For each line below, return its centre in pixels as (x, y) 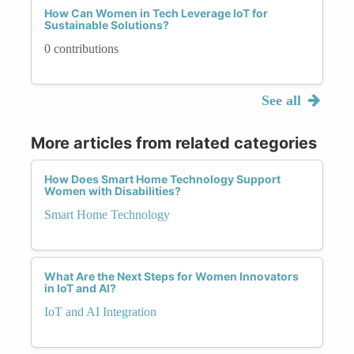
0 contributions (81, 48)
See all (283, 100)
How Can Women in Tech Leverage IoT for (156, 13)
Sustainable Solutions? (107, 24)
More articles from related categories (174, 143)
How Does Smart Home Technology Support (162, 179)
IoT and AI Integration (100, 311)
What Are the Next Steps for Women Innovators (171, 276)
